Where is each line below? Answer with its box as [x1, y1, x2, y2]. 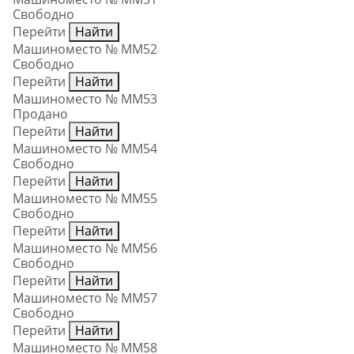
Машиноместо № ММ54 [13, 140, 157, 158]
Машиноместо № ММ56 [13, 239, 157, 258]
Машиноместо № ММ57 [13, 289, 157, 307]
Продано [13, 105, 68, 123]
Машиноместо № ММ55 [13, 190, 157, 208]
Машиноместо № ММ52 [13, 40, 157, 58]
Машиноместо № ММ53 [13, 90, 157, 108]
